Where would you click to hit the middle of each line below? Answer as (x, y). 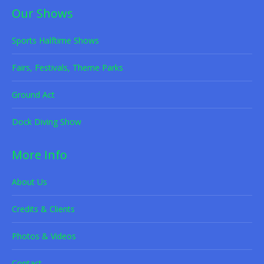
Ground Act (33, 94)
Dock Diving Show (47, 121)
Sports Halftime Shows (55, 40)
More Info (39, 154)
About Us (29, 181)
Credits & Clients (43, 209)
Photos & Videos (44, 236)
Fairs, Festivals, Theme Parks (67, 67)
